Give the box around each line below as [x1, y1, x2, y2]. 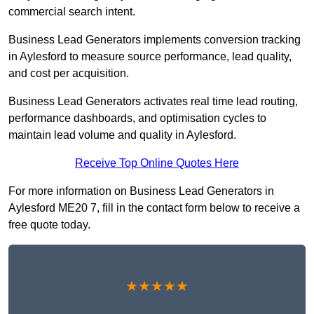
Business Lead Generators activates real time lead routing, [8, 95, 298, 108]
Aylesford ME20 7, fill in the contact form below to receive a [8, 202, 300, 214]
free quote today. [8, 219, 90, 231]
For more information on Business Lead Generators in [8, 185, 274, 198]
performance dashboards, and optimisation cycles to [8, 112, 266, 125]
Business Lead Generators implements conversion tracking [8, 34, 301, 46]
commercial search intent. [8, 6, 135, 18]
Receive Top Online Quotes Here [75, 157, 239, 170]
